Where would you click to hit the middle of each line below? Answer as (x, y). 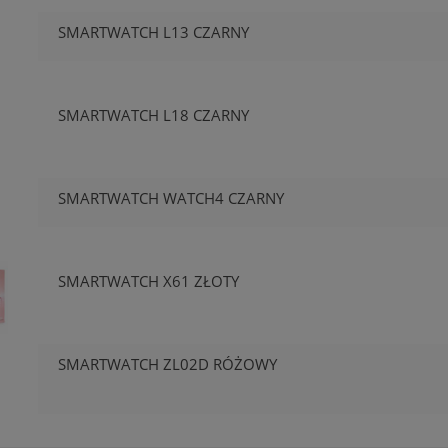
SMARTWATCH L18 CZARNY (154, 115)
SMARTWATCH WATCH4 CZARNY (171, 198)
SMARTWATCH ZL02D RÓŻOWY (168, 364)
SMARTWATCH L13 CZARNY (154, 32)
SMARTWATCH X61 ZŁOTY (149, 281)
